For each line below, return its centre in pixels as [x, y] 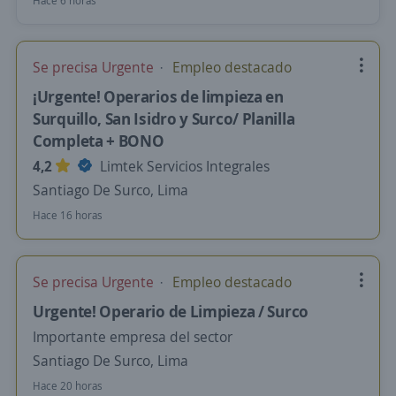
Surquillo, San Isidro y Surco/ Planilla [164, 118]
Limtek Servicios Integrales [183, 166]
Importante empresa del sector [133, 337]
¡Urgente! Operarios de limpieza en [158, 96]
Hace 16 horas [68, 215]
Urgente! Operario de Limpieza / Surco [171, 311]
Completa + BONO [99, 141]
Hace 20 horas [68, 386]
